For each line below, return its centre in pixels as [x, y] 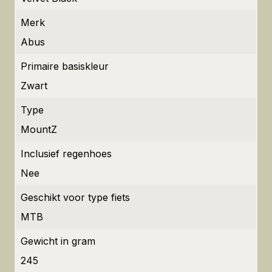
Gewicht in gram [58, 241]
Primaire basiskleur [65, 66]
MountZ [39, 129]
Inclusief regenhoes [66, 154]
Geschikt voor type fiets [75, 197]
